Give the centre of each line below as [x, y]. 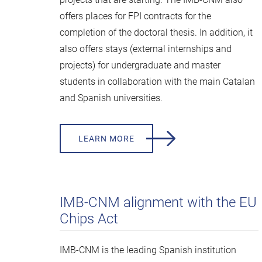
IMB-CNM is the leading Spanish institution [148, 250]
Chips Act [89, 219]
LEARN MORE [106, 139]
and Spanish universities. [111, 98]
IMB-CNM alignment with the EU [158, 202]
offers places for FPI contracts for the [135, 16]
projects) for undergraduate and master [140, 65]
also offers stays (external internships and [146, 49]
